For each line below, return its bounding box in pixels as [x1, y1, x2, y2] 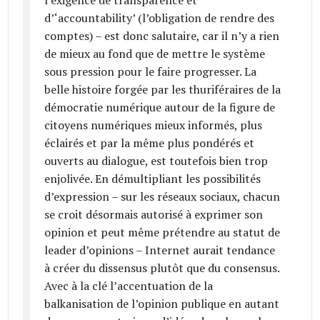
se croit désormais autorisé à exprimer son [44, 206, 264, 222]
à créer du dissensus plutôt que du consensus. [44, 259, 280, 276]
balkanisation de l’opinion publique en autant [44, 295, 280, 311]
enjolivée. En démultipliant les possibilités [44, 170, 261, 186]
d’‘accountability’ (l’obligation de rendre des [44, 9, 275, 26]
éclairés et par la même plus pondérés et [44, 134, 255, 151]
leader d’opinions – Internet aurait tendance [44, 241, 276, 258]
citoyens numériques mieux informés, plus [44, 116, 263, 133]
